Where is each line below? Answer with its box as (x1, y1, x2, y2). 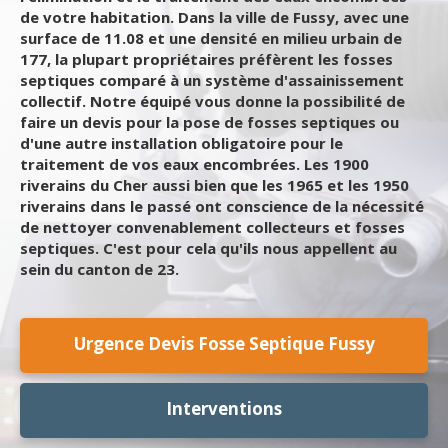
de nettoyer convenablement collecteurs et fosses (20, 217, 405, 237)
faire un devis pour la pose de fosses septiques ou (20, 112, 399, 132)
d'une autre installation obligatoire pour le (20, 133, 343, 153)
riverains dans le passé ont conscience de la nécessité (20, 196, 424, 216)
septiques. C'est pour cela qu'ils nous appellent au (20, 238, 397, 258)
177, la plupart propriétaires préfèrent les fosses (20, 49, 393, 69)
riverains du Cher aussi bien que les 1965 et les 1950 (20, 175, 409, 195)
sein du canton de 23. (20, 259, 179, 279)
